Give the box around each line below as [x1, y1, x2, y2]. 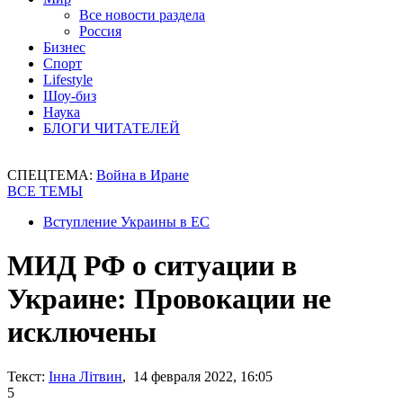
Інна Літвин [49, 368, 122, 384]
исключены [7, 316, 157, 349]
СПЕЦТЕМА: [7, 167, 96, 183]
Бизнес [43, 40, 85, 55]
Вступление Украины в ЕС [43, 214, 210, 229]
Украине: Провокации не [7, 282, 331, 316]
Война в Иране [96, 167, 189, 183]
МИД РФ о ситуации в [7, 249, 297, 282]
